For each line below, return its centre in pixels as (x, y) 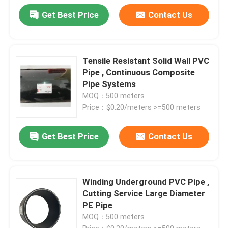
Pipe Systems (109, 84)
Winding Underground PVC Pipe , (146, 182)
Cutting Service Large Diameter (144, 194)
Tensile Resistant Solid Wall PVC (146, 60)
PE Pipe (98, 205)
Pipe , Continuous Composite (139, 72)
